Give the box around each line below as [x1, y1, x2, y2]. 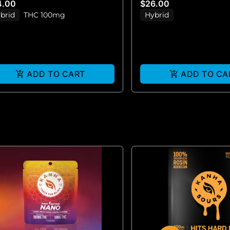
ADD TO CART [27, 69, 85, 79]
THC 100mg [24, 10, 65, 20]
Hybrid [145, 10, 169, 20]
